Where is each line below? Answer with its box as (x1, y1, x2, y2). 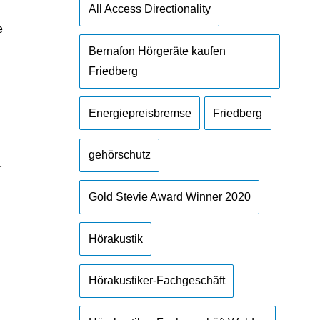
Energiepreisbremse (88, 106, 191, 119)
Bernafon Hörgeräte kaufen (88, 45, 226, 58)
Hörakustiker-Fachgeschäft (88, 274, 225, 287)
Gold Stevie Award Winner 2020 (88, 190, 251, 203)
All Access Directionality (88, 3, 211, 16)
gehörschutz (88, 149, 151, 161)
